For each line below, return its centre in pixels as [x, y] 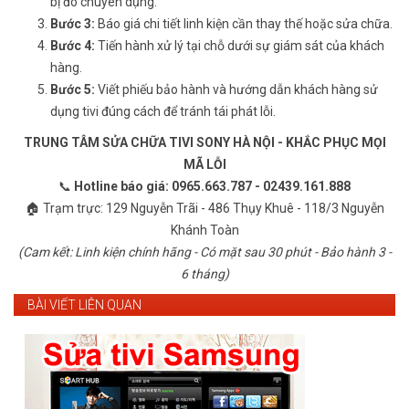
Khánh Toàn [204, 230]
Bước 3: [73, 23]
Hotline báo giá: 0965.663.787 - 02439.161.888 [212, 186]
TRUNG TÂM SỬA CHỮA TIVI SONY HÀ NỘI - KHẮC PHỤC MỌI [204, 142]
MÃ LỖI [204, 164]
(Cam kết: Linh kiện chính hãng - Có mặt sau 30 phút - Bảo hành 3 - [204, 252]
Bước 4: [73, 45]
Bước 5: [73, 89]
